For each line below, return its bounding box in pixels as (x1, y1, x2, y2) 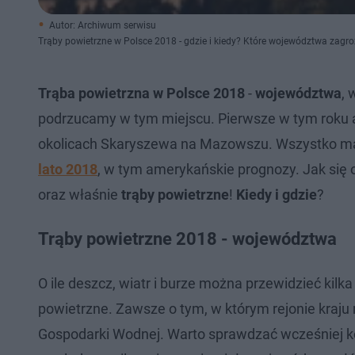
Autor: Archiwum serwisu (49, 20, 156, 31)
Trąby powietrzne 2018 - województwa (38, 229, 337, 249)
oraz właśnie (38, 186, 121, 203)
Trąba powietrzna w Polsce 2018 (38, 85, 245, 101)
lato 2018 (38, 161, 97, 177)
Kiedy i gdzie (236, 186, 317, 203)
